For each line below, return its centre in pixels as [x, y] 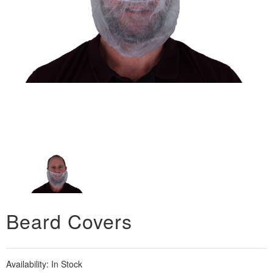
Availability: [29, 264]
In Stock [67, 264]
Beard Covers [69, 221]
